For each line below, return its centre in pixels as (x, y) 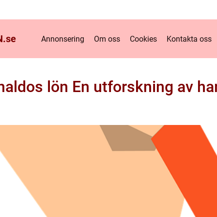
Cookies (143, 39)
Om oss (107, 39)
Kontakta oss (189, 39)
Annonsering (63, 39)
